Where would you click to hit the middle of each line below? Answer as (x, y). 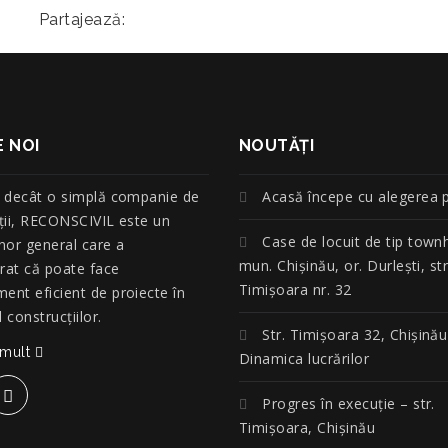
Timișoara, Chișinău (307, 427)
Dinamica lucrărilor (304, 358)
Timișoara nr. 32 (295, 289)
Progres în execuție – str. (348, 403)
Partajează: (82, 19)
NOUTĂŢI (277, 145)
